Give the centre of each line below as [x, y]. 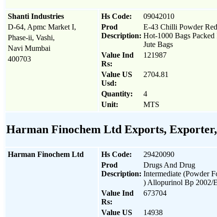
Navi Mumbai [29, 48]
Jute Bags [158, 44]
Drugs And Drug [169, 165]
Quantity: [117, 93]
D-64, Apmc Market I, [42, 27]
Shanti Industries [36, 16]
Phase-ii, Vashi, [31, 37]
